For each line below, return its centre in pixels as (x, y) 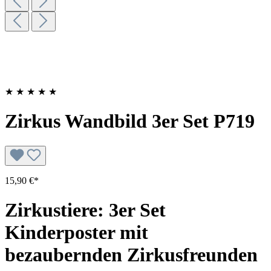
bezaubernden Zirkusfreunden (131, 255)
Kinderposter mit (77, 233)
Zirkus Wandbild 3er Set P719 (130, 121)
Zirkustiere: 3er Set (85, 210)
